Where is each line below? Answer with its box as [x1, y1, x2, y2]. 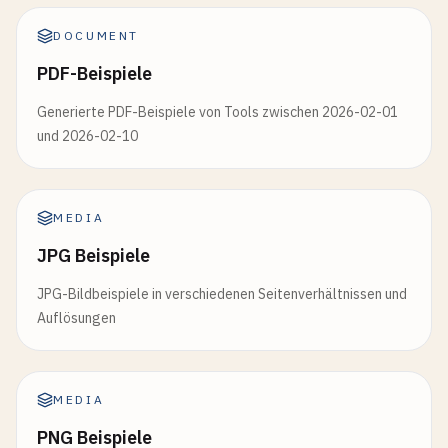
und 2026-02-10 [37, 127, 138, 145]
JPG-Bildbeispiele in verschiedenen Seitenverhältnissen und [37, 285, 407, 303]
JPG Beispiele [37, 244, 150, 267]
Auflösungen [37, 309, 116, 327]
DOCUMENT [53, 28, 140, 43]
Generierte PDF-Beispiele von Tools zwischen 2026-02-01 [37, 103, 398, 121]
